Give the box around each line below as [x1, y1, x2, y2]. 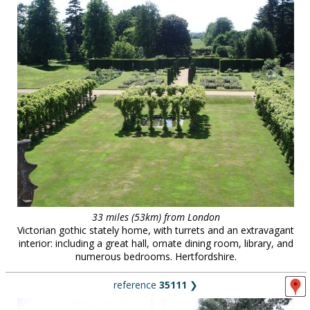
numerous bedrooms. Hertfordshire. [75, 250, 237, 263]
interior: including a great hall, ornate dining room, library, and [18, 237, 293, 250]
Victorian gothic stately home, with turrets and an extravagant [17, 224, 294, 237]
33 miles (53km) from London [91, 210, 220, 224]
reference [113, 278, 159, 291]
